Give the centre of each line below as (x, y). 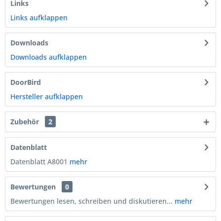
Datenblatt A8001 (40, 162)
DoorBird (26, 82)
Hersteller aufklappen (47, 96)
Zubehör (26, 122)
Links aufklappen (39, 18)
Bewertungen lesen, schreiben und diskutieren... (92, 201)
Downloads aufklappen (49, 57)
